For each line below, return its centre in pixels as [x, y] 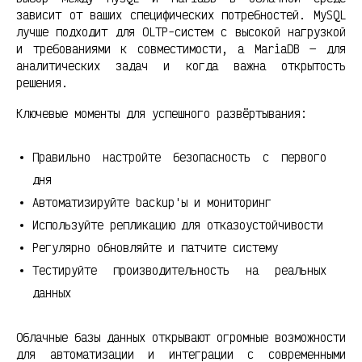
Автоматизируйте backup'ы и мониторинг [152, 203]
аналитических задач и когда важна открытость [181, 65]
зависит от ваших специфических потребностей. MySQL [181, 15]
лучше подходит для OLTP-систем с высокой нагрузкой [181, 32]
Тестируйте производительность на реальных [179, 271]
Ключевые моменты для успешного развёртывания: [162, 114]
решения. [42, 82]
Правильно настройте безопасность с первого [179, 158]
